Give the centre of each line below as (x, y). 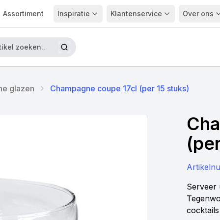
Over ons (198, 13)
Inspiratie (73, 13)
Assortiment (23, 13)
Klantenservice (136, 13)
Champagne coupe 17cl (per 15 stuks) (120, 88)
